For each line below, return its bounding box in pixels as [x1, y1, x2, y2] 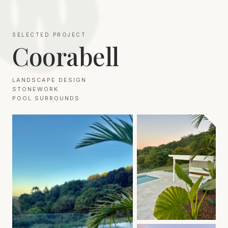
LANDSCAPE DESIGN [12, 76, 87, 83]
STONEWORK [12, 85, 59, 93]
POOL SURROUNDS [12, 95, 80, 102]
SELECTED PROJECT [12, 32, 86, 38]
